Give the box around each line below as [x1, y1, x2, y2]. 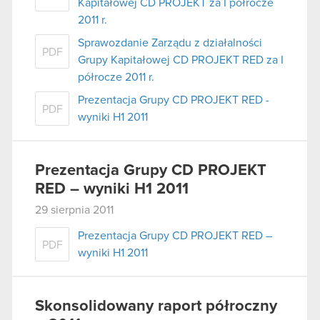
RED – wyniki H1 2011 [35, 181, 189, 198]
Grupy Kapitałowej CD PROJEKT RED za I [78, 54, 284, 66]
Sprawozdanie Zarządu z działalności [78, 37, 262, 49]
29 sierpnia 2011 [35, 204, 114, 216]
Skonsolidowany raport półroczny [35, 298, 277, 314]
